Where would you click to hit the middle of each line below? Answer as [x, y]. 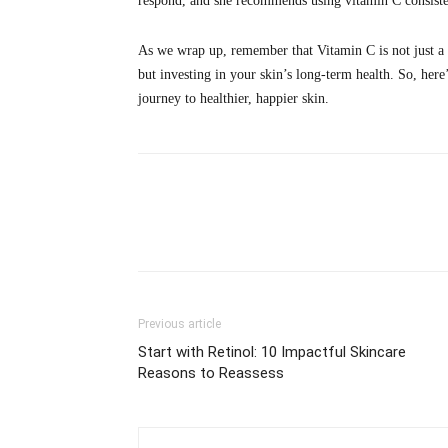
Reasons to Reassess [211, 373]
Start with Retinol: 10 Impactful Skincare [272, 352]
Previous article [179, 324]
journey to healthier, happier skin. [233, 99]
